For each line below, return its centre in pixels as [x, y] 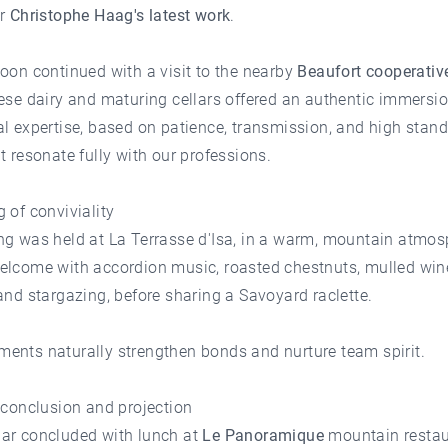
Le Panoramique [263, 435]
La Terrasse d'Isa [171, 239]
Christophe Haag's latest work [120, 15]
